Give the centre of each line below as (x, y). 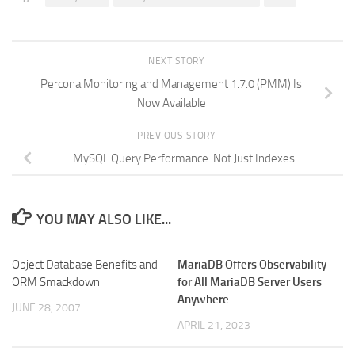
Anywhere (203, 299)
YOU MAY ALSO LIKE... (103, 219)
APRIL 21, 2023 (214, 325)
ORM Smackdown (56, 282)
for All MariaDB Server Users (250, 282)
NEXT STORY (177, 61)
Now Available (171, 103)
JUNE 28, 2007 (46, 307)
